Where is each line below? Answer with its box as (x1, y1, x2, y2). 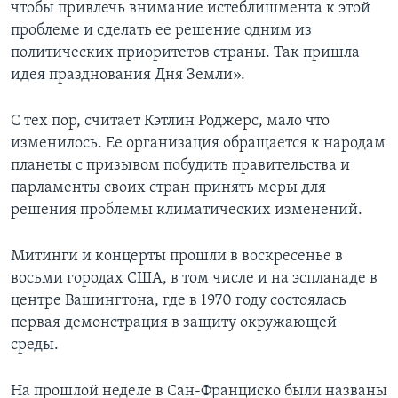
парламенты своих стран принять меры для (11, 179, 326, 196)
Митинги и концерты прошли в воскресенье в (11, 247, 343, 265)
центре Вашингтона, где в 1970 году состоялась (11, 291, 346, 309)
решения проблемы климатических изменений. (11, 201, 362, 219)
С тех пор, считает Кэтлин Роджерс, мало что (11, 112, 330, 130)
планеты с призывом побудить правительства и (11, 156, 350, 174)
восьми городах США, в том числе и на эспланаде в (11, 269, 378, 287)
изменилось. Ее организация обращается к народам (11, 134, 386, 152)
